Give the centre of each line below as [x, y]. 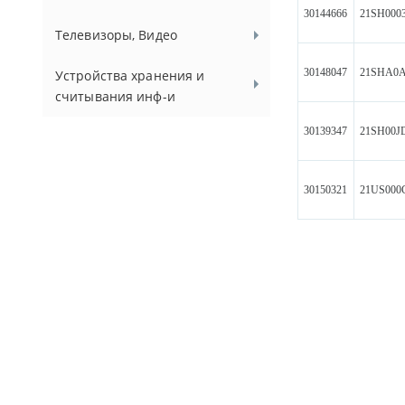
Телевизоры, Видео [116, 35]
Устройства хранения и [130, 75]
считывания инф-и [115, 96]
